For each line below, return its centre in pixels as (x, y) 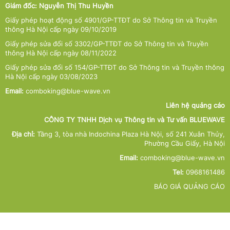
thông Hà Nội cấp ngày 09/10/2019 (61, 30)
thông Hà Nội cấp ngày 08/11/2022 (61, 53)
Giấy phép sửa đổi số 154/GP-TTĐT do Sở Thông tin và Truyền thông (115, 68)
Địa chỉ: (23, 134)
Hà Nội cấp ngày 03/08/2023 (51, 77)
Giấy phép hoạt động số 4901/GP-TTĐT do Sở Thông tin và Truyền (111, 20)
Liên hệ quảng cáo (195, 106)
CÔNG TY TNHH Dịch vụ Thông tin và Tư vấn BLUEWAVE (135, 120)
